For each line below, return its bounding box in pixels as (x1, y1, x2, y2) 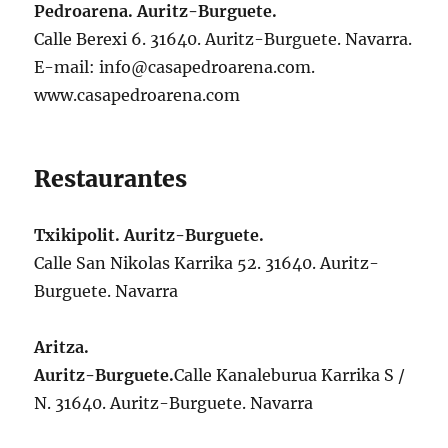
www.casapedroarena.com (34, 85, 241, 106)
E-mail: (34, 57, 100, 78)
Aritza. (34, 337, 90, 358)
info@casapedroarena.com (99, 57, 312, 78)
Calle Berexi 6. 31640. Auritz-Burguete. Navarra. (34, 29, 413, 50)
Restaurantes (34, 164, 188, 194)
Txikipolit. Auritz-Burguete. (34, 225, 265, 246)
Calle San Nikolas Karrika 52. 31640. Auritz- (34, 253, 380, 274)
